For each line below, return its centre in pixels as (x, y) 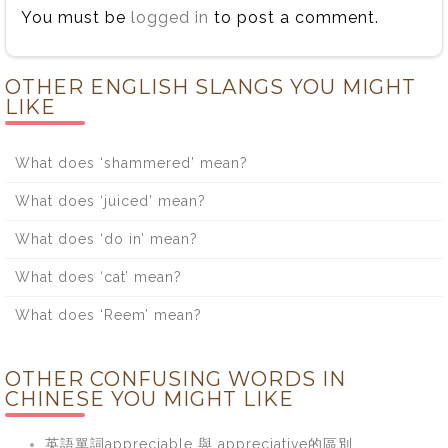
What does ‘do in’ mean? (106, 238)
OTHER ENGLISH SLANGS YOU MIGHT (210, 86)
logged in (170, 17)
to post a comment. (294, 17)
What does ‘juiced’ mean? (110, 200)
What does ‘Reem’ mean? (108, 314)
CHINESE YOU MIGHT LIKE (149, 398)
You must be (76, 17)
